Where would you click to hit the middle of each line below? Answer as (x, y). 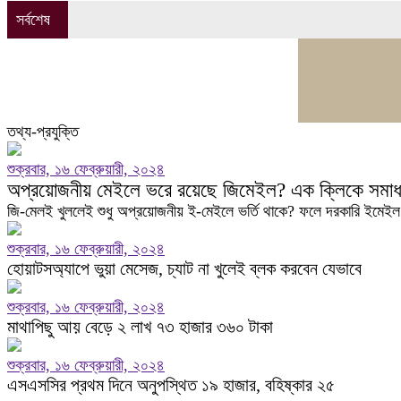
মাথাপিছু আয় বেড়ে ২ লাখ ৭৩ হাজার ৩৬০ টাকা (140, 327)
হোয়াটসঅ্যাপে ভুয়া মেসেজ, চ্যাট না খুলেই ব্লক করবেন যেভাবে (184, 269)
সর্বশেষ (33, 20)
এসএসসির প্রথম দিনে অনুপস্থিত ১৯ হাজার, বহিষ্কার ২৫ (171, 385)
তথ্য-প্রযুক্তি (43, 132)
